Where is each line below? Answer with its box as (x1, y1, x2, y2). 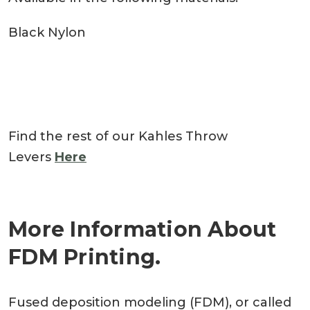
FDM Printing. (8, 244, 161, 270)
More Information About (8, 216, 277, 242)
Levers (8, 149, 55, 165)
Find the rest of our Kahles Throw (8, 128, 228, 144)
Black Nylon (8, 24, 86, 40)
